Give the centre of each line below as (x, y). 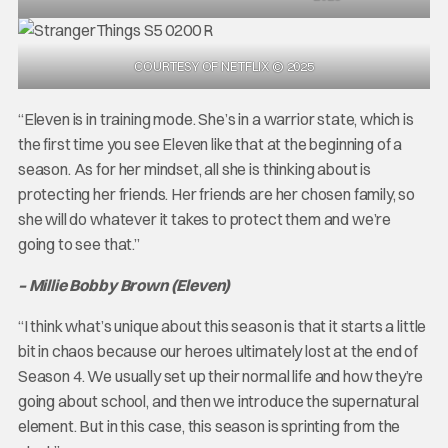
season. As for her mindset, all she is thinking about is (194, 168)
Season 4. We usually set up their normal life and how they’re (220, 375)
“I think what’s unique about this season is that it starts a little (222, 325)
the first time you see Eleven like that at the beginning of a (210, 143)
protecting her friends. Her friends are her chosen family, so (216, 193)
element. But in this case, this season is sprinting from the (209, 425)
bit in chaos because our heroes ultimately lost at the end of (218, 350)
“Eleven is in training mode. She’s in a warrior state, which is (215, 118)
